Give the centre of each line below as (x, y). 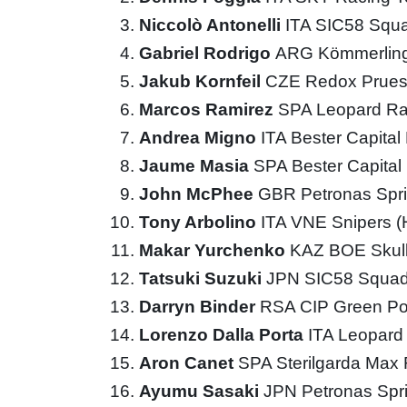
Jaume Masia (196, 165)
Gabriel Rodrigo (207, 53)
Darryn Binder (199, 306)
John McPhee (199, 194)
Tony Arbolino (200, 222)
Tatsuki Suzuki (203, 278)
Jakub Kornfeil (202, 81)
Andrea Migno (200, 137)
